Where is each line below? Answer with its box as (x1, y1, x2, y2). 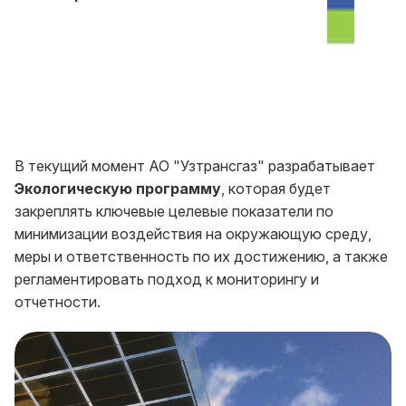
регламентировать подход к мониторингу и (14, 270, 319, 289)
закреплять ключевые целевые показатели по (14, 202, 333, 221)
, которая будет (221, 179, 331, 198)
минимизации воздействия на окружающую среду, (14, 225, 372, 244)
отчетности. (14, 293, 101, 312)
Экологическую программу (14, 179, 221, 198)
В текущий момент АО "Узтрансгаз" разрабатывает (14, 157, 375, 176)
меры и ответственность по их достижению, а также (14, 247, 388, 266)
